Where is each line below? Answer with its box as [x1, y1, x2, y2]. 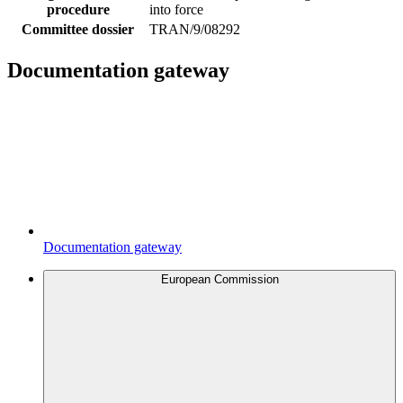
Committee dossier [22, 21, 134, 37]
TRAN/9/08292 [149, 21, 240, 37]
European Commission [160, 272, 279, 286]
